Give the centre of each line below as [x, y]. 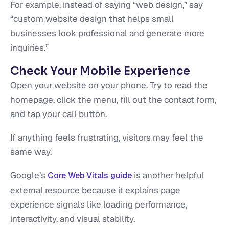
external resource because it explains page [95, 190]
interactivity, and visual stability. [73, 219]
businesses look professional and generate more [107, 33]
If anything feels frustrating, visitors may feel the [107, 138]
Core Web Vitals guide [90, 176]
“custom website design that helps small [92, 19]
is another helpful [168, 176]
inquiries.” [29, 48]
